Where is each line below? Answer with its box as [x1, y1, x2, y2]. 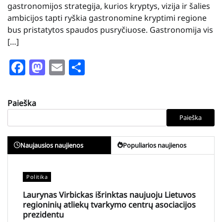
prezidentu [23, 209, 64, 220]
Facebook [25, 56, 96, 78]
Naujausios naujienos [20, 140, 83, 150]
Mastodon [45, 56, 120, 78]
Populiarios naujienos [123, 140, 186, 150]
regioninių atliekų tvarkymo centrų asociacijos [23, 199, 196, 210]
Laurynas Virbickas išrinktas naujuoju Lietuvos [23, 189, 196, 200]
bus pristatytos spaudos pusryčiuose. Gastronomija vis [7, 24, 213, 35]
